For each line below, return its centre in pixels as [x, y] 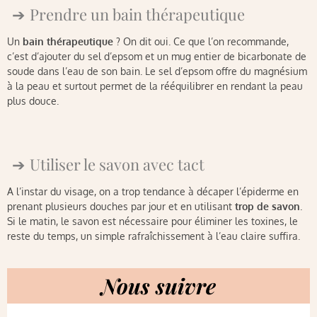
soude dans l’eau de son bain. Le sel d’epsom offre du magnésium [157, 71]
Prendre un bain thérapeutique [137, 15]
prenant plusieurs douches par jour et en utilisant [121, 207]
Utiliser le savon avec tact [117, 165]
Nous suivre [158, 286]
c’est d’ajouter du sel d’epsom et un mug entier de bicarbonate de [157, 57]
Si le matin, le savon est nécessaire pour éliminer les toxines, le [152, 221]
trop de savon [267, 207]
